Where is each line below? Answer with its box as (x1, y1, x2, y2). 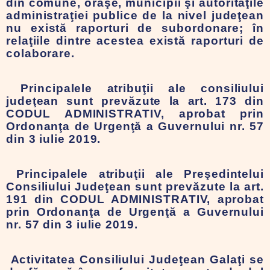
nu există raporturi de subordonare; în (6, 22, 264, 34)
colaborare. (6, 47, 75, 60)
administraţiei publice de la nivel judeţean (6, 9, 264, 22)
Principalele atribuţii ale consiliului (6, 82, 264, 95)
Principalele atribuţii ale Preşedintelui (6, 168, 264, 180)
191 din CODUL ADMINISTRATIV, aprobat (6, 193, 264, 206)
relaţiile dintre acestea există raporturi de (6, 34, 264, 47)
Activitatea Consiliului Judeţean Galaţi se (6, 253, 264, 266)
